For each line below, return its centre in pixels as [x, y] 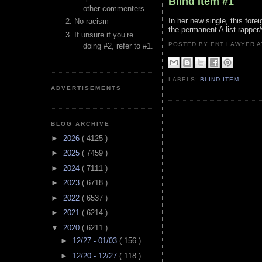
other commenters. [115, 8]
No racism [92, 22]
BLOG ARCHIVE [81, 124]
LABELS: [185, 80]
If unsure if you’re [104, 35]
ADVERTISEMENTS [87, 88]
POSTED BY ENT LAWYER [213, 44]
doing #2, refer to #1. [118, 46]
